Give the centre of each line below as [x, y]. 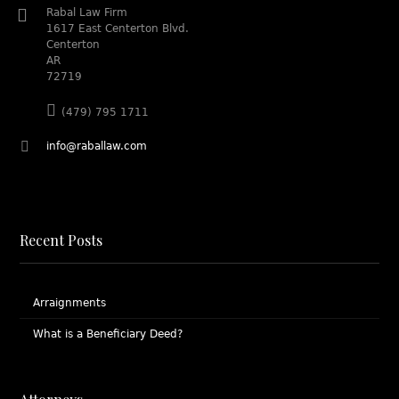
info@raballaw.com [97, 146]
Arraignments [70, 303]
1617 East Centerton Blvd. [118, 28]
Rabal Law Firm [87, 12]
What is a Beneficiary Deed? [108, 334]
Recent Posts [61, 240]
